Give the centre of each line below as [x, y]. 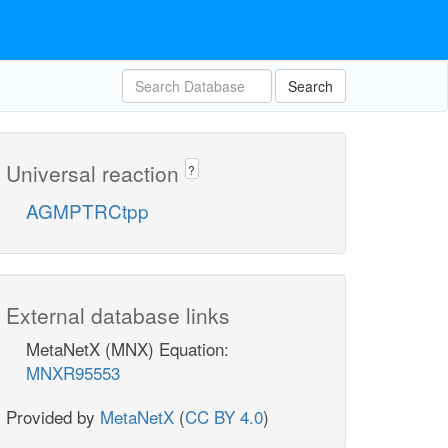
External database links [118, 315]
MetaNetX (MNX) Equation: [127, 349]
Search [310, 86]
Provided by [53, 417]
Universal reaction [95, 173]
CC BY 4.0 [224, 417]
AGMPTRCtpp [87, 211]
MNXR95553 [73, 373]
